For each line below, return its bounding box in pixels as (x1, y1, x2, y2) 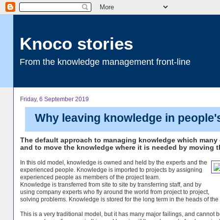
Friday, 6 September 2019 (20, 96, 89, 103)
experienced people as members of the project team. (20, 174, 160, 181)
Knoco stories (19, 34, 133, 53)
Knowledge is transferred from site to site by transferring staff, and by (20, 181, 201, 188)
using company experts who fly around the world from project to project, (20, 189, 209, 195)
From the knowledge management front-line (19, 56, 191, 67)
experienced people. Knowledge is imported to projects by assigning (20, 166, 202, 173)
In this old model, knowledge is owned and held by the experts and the (20, 159, 207, 166)
